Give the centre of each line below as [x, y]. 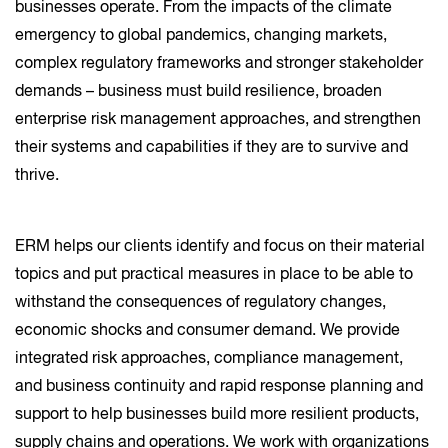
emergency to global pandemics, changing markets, [201, 36]
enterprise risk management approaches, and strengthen [218, 120]
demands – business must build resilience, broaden [198, 92]
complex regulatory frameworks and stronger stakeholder [219, 64]
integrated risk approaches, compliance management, [209, 359]
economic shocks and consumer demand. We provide [207, 331]
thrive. [37, 176]
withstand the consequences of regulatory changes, [200, 303]
